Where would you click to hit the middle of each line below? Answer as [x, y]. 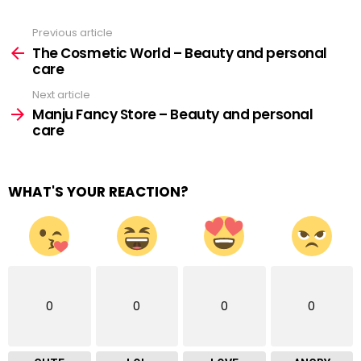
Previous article [73, 33]
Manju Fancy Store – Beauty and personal [173, 114]
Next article [61, 94]
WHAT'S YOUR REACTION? [98, 192]
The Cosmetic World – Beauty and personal [180, 53]
